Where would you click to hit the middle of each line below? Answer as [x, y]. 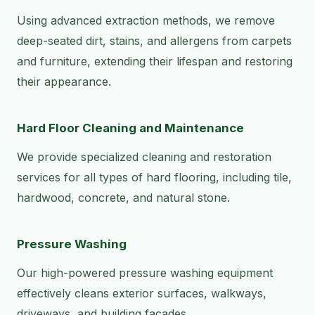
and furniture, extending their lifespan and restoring [155, 62]
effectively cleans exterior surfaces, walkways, [142, 294]
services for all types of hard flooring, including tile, [154, 178]
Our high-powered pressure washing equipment [145, 273]
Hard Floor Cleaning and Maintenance [130, 128]
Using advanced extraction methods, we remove [146, 21]
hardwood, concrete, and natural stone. [123, 198]
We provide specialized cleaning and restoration [144, 157]
